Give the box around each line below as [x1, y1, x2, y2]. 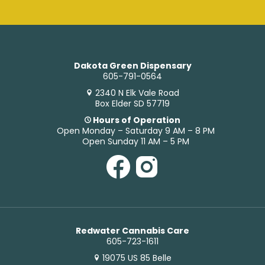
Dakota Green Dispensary [73, 60, 192, 72]
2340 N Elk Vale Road [95, 87, 179, 99]
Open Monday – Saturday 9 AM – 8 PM [57, 125, 215, 137]
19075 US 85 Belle [102, 252, 172, 264]
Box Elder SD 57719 [95, 98, 170, 109]
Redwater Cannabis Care [76, 225, 189, 237]
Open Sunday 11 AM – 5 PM [82, 135, 190, 147]
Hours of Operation [91, 114, 181, 126]
